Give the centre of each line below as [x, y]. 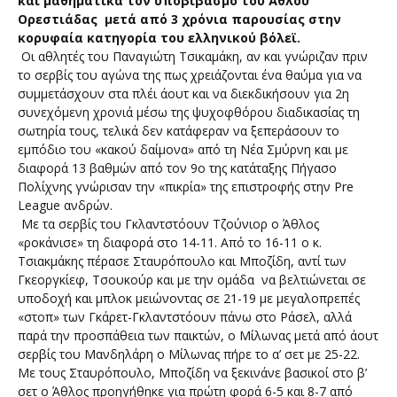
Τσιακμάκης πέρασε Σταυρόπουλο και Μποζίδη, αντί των [182, 261]
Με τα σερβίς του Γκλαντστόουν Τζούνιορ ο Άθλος [168, 224]
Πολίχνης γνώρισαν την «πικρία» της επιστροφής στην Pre [186, 187]
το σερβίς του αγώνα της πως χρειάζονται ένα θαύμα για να [190, 75]
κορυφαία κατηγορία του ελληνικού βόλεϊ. [161, 38]
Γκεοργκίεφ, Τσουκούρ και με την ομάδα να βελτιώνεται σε [192, 280]
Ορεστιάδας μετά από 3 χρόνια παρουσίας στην [179, 19]
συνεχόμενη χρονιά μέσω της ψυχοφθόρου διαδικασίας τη [189, 113]
